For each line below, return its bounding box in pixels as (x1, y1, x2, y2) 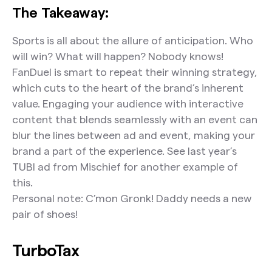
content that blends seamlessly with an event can (12, 114, 257, 126)
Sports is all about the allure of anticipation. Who (12, 35, 253, 47)
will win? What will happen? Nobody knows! (12, 50, 223, 63)
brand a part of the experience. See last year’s (12, 145, 237, 157)
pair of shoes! (12, 208, 78, 220)
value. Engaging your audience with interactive (12, 98, 243, 110)
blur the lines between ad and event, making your (12, 129, 255, 141)
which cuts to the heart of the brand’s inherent (12, 82, 243, 94)
